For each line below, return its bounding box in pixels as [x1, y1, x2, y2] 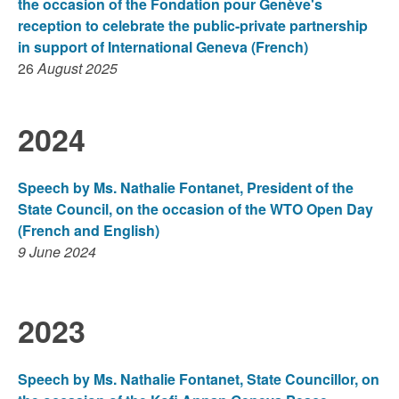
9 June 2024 [18, 240, 96, 262]
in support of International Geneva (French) [18, 37, 308, 58]
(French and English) [18, 219, 159, 240]
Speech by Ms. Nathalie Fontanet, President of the [18, 176, 354, 198]
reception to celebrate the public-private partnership [18, 15, 368, 37]
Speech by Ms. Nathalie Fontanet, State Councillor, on [18, 369, 379, 390]
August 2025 [34, 58, 118, 79]
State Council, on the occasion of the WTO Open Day [18, 198, 373, 219]
